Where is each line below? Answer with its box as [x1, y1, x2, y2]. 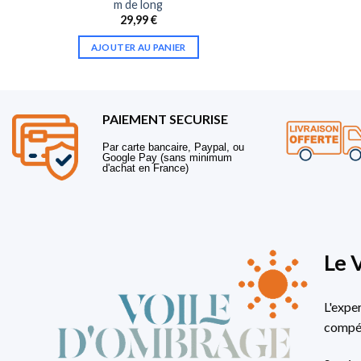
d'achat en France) [102, 162, 189, 175]
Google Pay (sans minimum [102, 151, 232, 164]
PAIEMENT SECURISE [102, 111, 228, 127]
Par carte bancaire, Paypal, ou [102, 141, 244, 154]
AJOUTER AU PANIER [90, 41, 186, 52]
